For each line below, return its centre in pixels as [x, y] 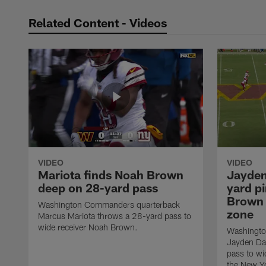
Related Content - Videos [98, 23]
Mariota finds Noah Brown [111, 174]
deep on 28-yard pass [98, 187]
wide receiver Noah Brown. [88, 227]
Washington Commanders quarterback [109, 204]
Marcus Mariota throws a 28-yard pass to [115, 216]
